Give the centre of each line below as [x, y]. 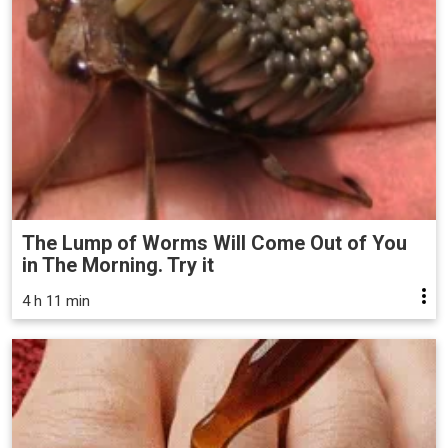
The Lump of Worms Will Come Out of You [214, 242]
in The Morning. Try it [118, 264]
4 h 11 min [56, 300]
